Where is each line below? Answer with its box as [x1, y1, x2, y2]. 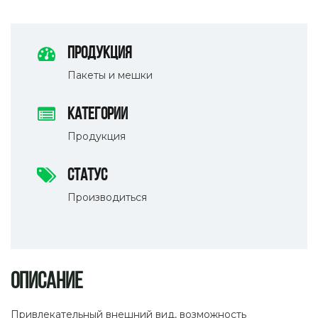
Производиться [67, 190, 147, 204]
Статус [67, 167, 107, 185]
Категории [67, 106, 128, 124]
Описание [11, 270, 83, 294]
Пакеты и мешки [67, 68, 153, 82]
